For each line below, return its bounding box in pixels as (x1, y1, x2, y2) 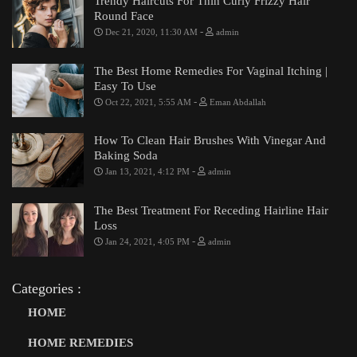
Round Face (94, 10, 154, 23)
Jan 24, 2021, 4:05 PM (103, 236, 192, 246)
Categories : (12, 280, 81, 297)
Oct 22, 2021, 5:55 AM (103, 96, 194, 107)
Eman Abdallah (207, 96, 266, 107)
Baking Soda (94, 149, 158, 163)
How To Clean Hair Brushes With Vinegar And (94, 134, 326, 147)
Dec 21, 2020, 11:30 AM (103, 27, 200, 37)
